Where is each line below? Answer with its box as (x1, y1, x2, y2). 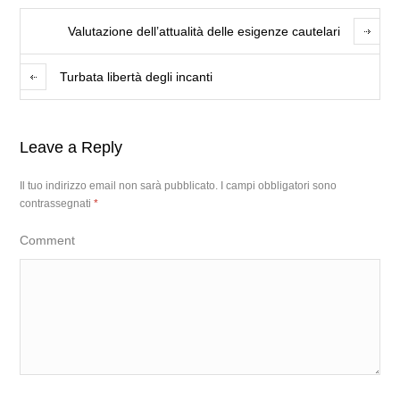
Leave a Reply (20, 138, 123, 156)
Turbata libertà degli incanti (60, 70, 213, 84)
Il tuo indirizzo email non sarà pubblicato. (20, 179, 219, 192)
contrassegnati (20, 197, 95, 210)
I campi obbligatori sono (221, 179, 337, 192)
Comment (20, 233, 76, 247)
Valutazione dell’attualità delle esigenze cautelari (67, 24, 340, 38)
